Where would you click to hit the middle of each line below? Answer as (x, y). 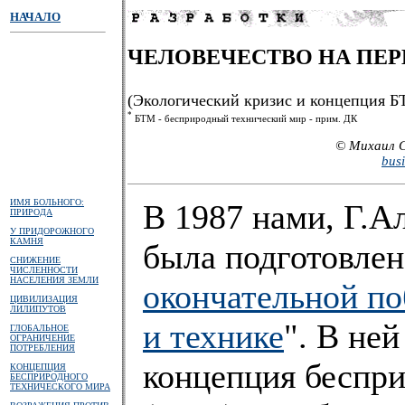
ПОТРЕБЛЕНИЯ (42, 348)
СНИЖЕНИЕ (35, 260)
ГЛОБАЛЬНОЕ (39, 328)
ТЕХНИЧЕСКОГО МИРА (60, 386)
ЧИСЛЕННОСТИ (44, 270)
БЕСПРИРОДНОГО (49, 377)
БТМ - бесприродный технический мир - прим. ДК (245, 118)
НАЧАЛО (35, 17)
